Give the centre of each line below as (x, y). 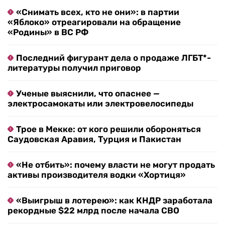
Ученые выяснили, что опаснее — (88, 94)
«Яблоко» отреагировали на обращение (94, 22)
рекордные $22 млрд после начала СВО (93, 211)
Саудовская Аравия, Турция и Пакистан (94, 139)
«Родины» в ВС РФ (48, 32)
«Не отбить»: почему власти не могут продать (116, 165)
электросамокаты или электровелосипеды (100, 104)
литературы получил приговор (74, 68)
